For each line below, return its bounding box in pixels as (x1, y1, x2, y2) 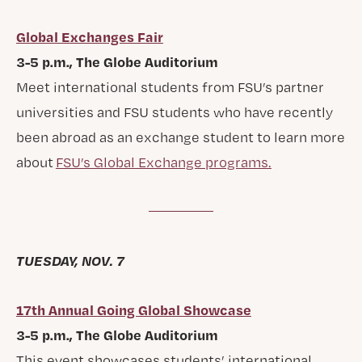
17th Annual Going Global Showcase (15, 301, 251, 318)
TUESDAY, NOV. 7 (15, 251, 124, 269)
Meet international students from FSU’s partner (15, 78, 324, 95)
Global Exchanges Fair (15, 27, 163, 45)
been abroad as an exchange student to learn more (15, 128, 345, 145)
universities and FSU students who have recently (15, 103, 333, 120)
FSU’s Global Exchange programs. (55, 154, 271, 170)
